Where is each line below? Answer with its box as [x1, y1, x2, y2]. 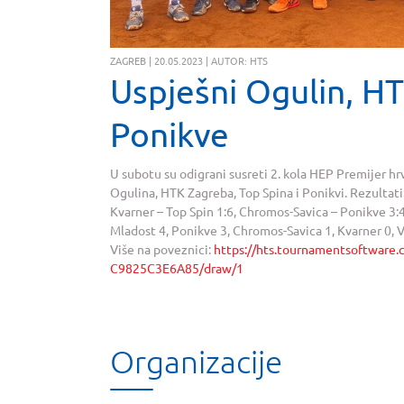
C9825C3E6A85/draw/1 [110, 260, 243, 277]
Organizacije [110, 343, 282, 381]
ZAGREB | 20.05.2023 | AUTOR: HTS [110, 53, 268, 69]
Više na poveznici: [110, 241, 214, 258]
